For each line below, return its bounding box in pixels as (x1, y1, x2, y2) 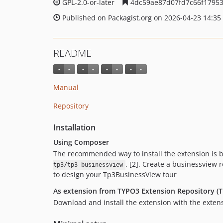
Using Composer (53, 137, 109, 147)
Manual (53, 83, 79, 93)
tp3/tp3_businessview (53, 161, 123, 169)
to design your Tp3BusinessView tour (53, 170, 177, 180)
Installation (53, 122, 96, 133)
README (53, 46, 92, 60)
